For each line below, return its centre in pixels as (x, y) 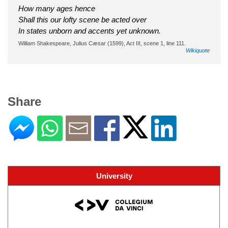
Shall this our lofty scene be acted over (82, 19)
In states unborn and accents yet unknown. (90, 31)
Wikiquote (198, 50)
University (114, 176)
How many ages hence (57, 8)
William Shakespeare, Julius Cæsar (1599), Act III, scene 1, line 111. (102, 43)
